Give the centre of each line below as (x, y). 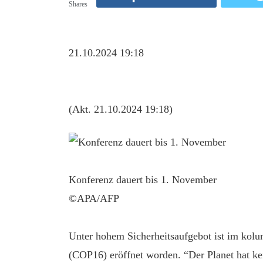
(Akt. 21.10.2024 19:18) (121, 109)
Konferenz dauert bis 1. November (143, 180)
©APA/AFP (94, 199)
